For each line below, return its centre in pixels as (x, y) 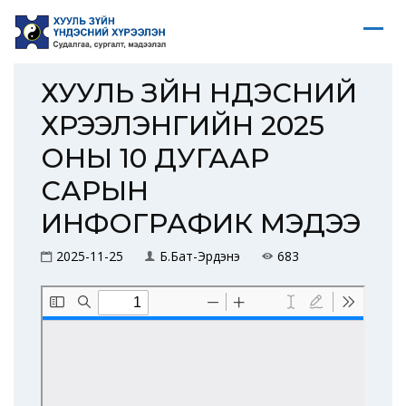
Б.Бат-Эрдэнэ (200, 256)
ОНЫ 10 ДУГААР (155, 158)
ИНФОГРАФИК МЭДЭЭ (201, 223)
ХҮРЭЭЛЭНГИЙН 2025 (183, 126)
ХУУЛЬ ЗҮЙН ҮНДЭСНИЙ (199, 93)
